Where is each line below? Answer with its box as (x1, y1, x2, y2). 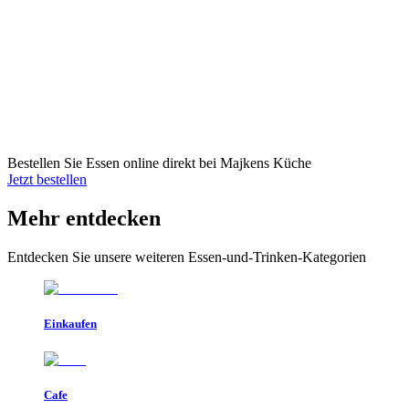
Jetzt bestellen (7, 171, 87, 187)
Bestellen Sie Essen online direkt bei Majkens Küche (7, 154, 311, 171)
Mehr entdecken (7, 205, 161, 230)
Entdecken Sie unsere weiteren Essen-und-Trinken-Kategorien (7, 248, 366, 265)
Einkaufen (44, 316, 97, 330)
